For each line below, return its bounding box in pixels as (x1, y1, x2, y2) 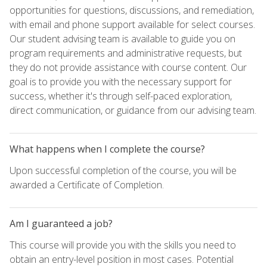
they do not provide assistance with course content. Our (10, 60, 247, 74)
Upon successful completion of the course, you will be (10, 163, 237, 177)
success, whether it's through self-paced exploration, (10, 89, 232, 103)
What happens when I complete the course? (10, 142, 205, 156)
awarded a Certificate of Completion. (10, 178, 164, 191)
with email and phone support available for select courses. (10, 17, 255, 31)
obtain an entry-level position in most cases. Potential (10, 252, 234, 266)
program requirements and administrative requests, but (10, 46, 242, 60)
